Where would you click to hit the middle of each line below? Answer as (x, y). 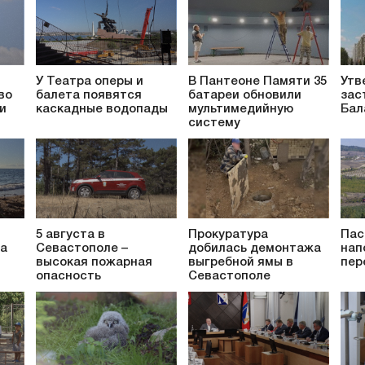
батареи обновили (245, 95)
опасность (68, 277)
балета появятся (89, 95)
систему (214, 123)
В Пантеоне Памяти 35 (257, 81)
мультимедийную (241, 109)
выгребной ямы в (241, 263)
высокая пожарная (94, 263)
